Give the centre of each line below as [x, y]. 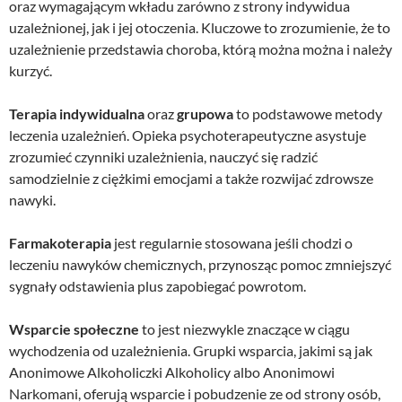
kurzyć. [31, 70]
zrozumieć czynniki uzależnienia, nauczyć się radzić [163, 156]
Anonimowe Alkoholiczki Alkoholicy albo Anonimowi [172, 371]
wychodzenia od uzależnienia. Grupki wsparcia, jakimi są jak [191, 350]
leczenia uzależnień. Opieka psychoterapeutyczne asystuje [188, 135]
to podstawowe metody [308, 113]
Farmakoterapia [60, 242]
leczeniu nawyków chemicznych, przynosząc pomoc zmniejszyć [200, 264]
